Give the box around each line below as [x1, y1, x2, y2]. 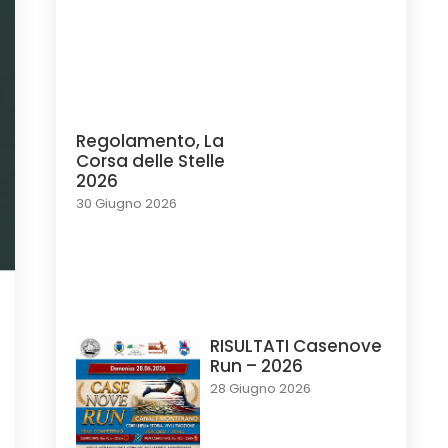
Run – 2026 [209, 354, 303, 379]
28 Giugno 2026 [209, 379, 311, 399]
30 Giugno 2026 [76, 194, 177, 214]
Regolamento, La [76, 129, 224, 154]
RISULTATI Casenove [209, 334, 382, 359]
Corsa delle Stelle [76, 149, 225, 174]
